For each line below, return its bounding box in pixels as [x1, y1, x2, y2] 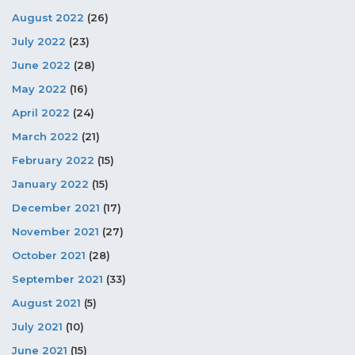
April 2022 [12, 105, 70, 119]
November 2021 [12, 224, 99, 238]
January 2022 [12, 177, 89, 190]
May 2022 [12, 82, 67, 95]
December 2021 [12, 200, 100, 214]
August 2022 [12, 10, 84, 24]
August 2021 [12, 296, 81, 309]
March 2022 [12, 129, 78, 143]
